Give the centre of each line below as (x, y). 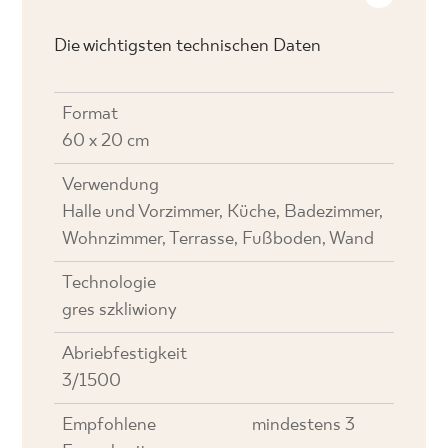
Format (90, 114)
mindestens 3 (304, 425)
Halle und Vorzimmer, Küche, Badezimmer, (223, 212)
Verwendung (111, 185)
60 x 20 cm (106, 141)
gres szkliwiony (120, 310)
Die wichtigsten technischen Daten (188, 46)
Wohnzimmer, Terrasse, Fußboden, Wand (218, 239)
